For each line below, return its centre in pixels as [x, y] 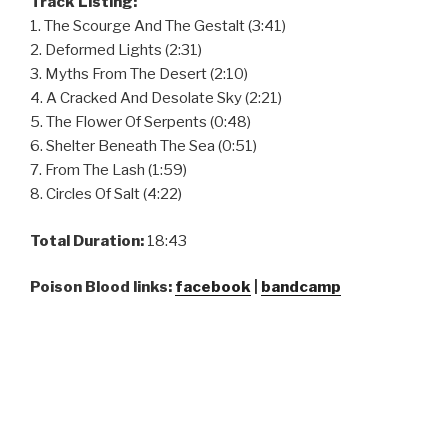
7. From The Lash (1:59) [108, 170]
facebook [213, 287]
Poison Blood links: [102, 287]
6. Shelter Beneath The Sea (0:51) [143, 146]
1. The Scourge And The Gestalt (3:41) [158, 26]
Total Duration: [88, 240]
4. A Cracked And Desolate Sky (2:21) [156, 98]
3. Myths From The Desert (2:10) [139, 74]
